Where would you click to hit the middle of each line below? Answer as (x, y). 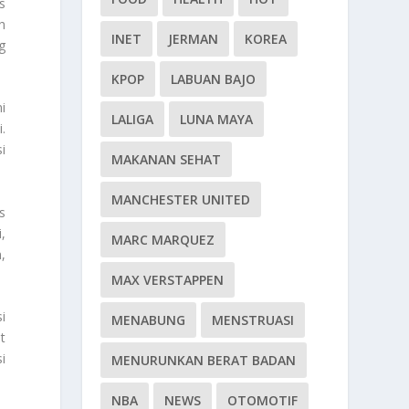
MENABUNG (149, 320)
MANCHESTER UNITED (181, 199)
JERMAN (194, 38)
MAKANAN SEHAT (167, 159)
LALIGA (133, 119)
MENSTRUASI (253, 320)
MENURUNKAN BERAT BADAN (204, 360)
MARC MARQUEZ (163, 239)
